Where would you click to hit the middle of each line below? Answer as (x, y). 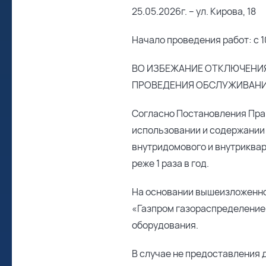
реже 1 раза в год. (170, 163)
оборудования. (165, 225)
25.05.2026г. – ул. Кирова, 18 (194, 11)
